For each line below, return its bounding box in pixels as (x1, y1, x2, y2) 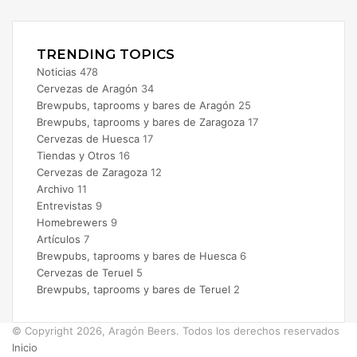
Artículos (37, 232, 80, 245)
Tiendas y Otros (37, 148, 116, 162)
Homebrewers (37, 215, 108, 229)
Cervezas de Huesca (37, 131, 139, 145)
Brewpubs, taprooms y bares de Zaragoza (37, 115, 245, 128)
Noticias (37, 65, 76, 78)
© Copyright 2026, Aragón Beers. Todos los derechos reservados (12, 324, 339, 337)
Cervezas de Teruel (37, 265, 133, 279)
